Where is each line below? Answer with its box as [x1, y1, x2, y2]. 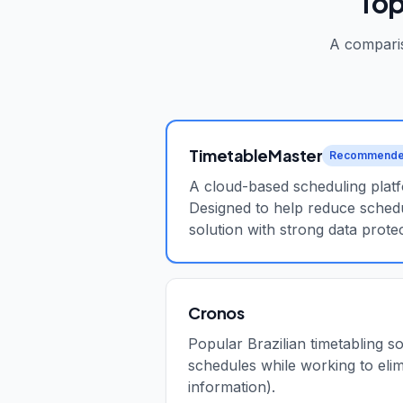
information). [188, 378, 275, 396]
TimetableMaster [189, 145, 323, 166]
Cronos [188, 302, 245, 323]
